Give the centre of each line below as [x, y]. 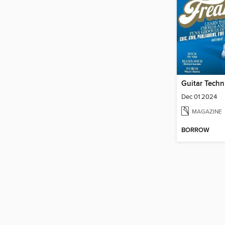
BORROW [195, 130]
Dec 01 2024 [199, 97]
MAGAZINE [207, 111]
